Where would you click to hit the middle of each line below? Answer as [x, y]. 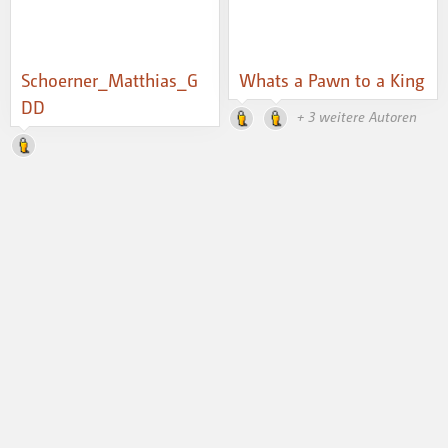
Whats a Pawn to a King [332, 80]
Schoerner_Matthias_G [109, 80]
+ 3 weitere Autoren [357, 117]
